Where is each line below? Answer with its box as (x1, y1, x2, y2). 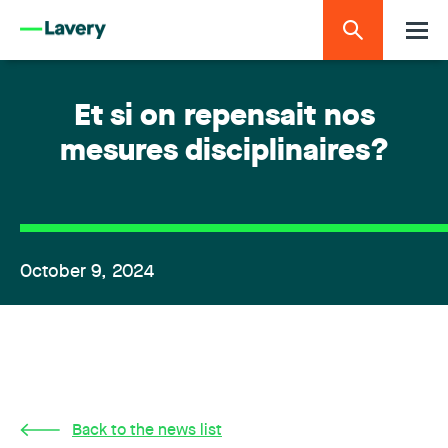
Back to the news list (72, 423, 222, 439)
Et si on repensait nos (73, 103, 375, 132)
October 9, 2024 (20, 263, 154, 281)
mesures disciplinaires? (59, 138, 389, 167)
